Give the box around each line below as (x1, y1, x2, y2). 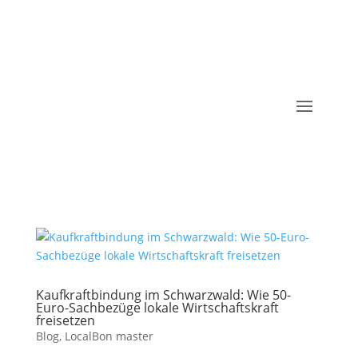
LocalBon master (64, 328, 153, 344)
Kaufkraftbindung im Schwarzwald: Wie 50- (35, 286, 291, 304)
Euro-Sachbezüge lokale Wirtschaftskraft (35, 299, 279, 316)
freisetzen (35, 312, 95, 329)
